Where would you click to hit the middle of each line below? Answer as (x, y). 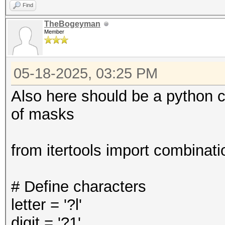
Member (54, 32)
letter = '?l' (46, 205)
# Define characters (79, 187)
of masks (43, 114)
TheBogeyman (72, 24)
